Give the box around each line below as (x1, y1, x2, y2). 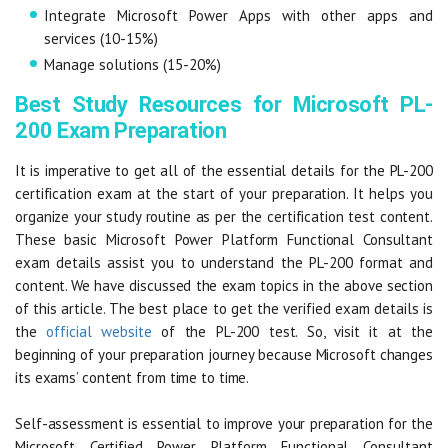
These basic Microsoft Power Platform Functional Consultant (15, 229, 433, 249)
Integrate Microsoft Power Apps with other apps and (44, 5, 433, 25)
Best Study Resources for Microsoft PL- (15, 91, 433, 117)
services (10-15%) (44, 28, 158, 48)
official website (46, 321, 152, 341)
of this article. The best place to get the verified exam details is (15, 298, 433, 318)
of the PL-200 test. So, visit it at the (151, 321, 434, 341)
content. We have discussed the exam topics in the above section (15, 275, 433, 295)
